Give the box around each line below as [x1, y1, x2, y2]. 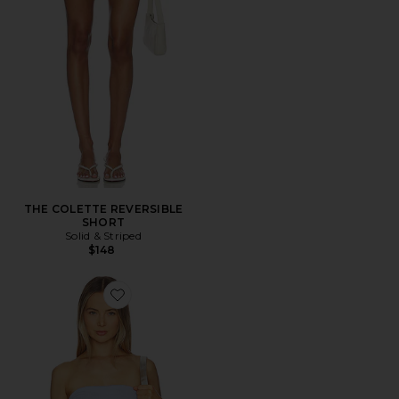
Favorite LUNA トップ [117, 298, 226, 312]
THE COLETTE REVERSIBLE [23, 202, 183, 216]
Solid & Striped [65, 229, 142, 242]
